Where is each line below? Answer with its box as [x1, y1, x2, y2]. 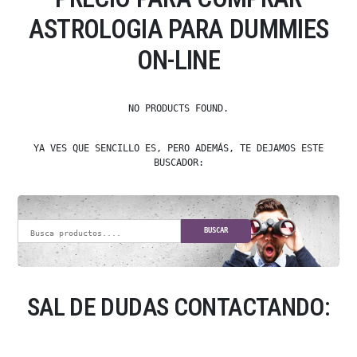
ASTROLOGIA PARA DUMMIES [28, 13, 329, 45]
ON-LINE [136, 44, 221, 76]
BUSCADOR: [153, 156, 204, 168]
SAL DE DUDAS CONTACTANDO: [26, 292, 331, 322]
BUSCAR [204, 226, 229, 235]
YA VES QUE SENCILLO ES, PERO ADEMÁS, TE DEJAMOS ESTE [33, 142, 324, 154]
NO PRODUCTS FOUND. [128, 102, 229, 114]
